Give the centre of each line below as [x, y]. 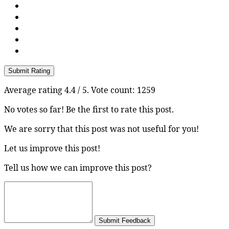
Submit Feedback [125, 221]
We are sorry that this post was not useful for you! [101, 129]
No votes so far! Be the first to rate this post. [89, 110]
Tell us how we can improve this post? [78, 168]
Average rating [34, 90]
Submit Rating [29, 71]
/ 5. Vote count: [106, 90]
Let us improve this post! [52, 148]
